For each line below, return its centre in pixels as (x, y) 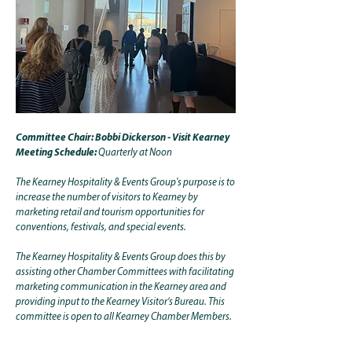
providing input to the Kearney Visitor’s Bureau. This (120, 302)
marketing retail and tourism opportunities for (110, 213)
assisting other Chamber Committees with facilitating (125, 272)
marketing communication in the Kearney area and (121, 287)
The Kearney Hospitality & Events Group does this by (121, 257)
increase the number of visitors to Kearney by (107, 198)
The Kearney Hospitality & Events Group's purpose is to (125, 183)
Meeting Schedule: (56, 153)
